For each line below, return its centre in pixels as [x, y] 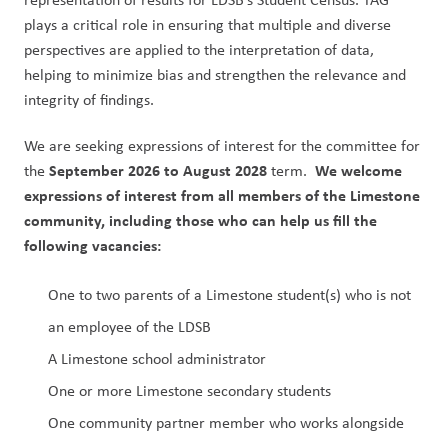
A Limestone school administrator [157, 358]
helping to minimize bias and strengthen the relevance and [215, 74]
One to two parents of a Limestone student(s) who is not [229, 294]
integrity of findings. [89, 99]
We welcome [358, 170]
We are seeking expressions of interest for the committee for [222, 145]
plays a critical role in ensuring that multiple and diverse [207, 24]
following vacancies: [92, 245]
